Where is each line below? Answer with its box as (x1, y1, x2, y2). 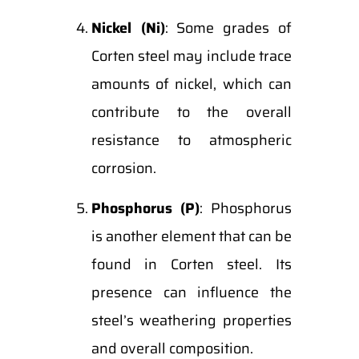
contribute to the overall (91, 101, 292, 123)
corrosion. (91, 157, 156, 179)
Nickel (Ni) (91, 17, 165, 39)
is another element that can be (91, 225, 292, 248)
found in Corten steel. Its (91, 253, 292, 276)
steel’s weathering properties (91, 309, 292, 332)
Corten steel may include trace (91, 45, 292, 67)
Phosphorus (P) (91, 197, 200, 220)
